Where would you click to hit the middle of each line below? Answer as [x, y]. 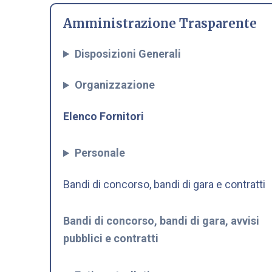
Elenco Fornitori [104, 116]
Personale [100, 153]
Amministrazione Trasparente [160, 24]
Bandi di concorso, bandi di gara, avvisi [161, 221]
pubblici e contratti [111, 239]
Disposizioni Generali [128, 53]
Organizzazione [115, 85]
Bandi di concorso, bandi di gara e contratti [164, 184]
